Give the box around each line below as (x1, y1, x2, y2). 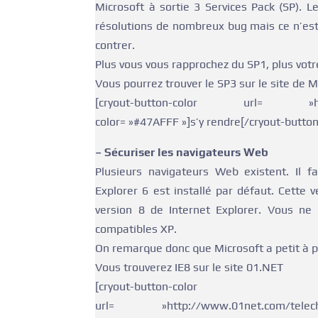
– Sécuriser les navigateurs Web (95, 146, 269, 159)
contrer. (95, 38, 136, 52)
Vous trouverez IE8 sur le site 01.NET (95, 261, 284, 274)
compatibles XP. (95, 222, 177, 236)
